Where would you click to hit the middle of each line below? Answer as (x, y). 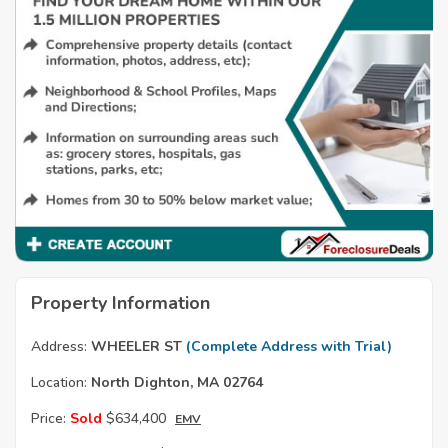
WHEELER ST (136, 347)
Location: (59, 383)
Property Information (120, 303)
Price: (48, 419)
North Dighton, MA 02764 (175, 383)
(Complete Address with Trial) (289, 347)
